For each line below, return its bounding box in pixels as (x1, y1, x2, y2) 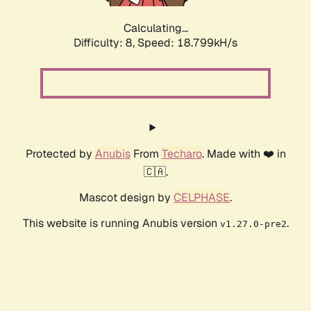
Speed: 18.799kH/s (137, 35, 237, 51)
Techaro (161, 146, 202, 162)
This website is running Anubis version (22, 216, 220, 231)
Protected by (25, 146, 95, 162)
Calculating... (123, 21, 188, 36)
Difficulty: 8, (74, 35, 137, 51)
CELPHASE (174, 190, 230, 205)
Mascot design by (79, 190, 174, 205)
